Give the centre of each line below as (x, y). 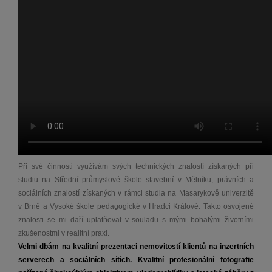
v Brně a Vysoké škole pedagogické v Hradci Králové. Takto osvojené (136, 206)
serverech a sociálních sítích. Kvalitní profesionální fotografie (136, 260)
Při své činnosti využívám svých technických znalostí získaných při (136, 166)
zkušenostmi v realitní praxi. (65, 233)
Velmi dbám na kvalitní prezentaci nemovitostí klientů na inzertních (136, 246)
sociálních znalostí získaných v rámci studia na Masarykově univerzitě (136, 193)
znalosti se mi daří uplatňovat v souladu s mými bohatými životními (136, 219)
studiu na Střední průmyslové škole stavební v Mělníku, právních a (136, 179)
